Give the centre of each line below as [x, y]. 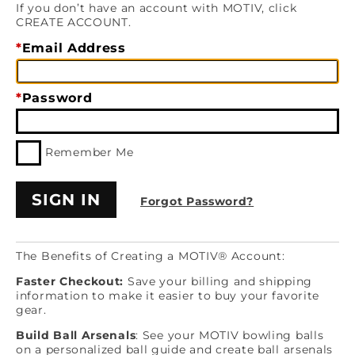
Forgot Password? [197, 201]
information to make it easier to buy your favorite [168, 296]
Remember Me [90, 152]
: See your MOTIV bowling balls [230, 335]
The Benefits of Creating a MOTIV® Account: [151, 256]
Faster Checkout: [70, 281]
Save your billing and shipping [218, 281]
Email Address [74, 48]
